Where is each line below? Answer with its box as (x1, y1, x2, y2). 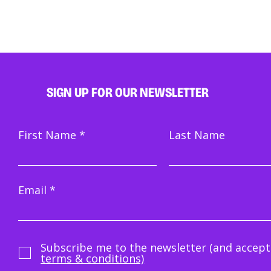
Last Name (169, 127, 226, 142)
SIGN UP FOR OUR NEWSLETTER (47, 84, 209, 100)
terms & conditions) (41, 250, 145, 266)
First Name (18, 127, 77, 142)
